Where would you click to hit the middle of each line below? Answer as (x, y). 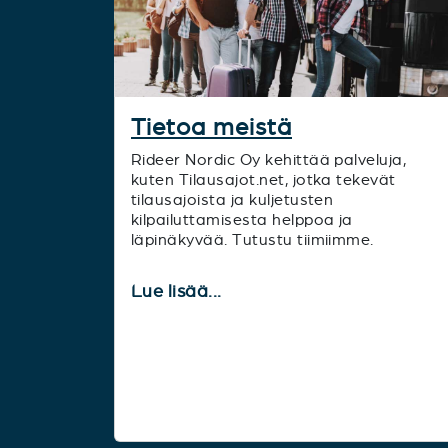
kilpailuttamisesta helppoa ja (242, 219)
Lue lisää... (179, 290)
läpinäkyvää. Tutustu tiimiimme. (252, 239)
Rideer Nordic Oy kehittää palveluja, (269, 159)
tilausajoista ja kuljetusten (232, 199)
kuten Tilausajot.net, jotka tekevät (263, 179)
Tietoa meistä (211, 126)
